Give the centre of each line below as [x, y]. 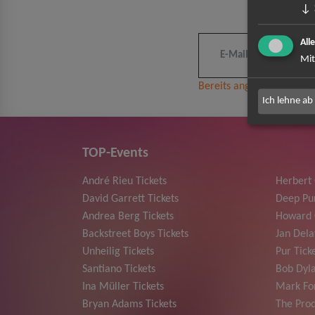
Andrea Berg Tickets [128, 216]
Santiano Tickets [119, 269]
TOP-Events [115, 153]
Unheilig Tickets [118, 251]
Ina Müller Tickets [123, 287]
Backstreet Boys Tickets [135, 234]
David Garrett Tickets [130, 199]
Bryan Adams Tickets [129, 304]
